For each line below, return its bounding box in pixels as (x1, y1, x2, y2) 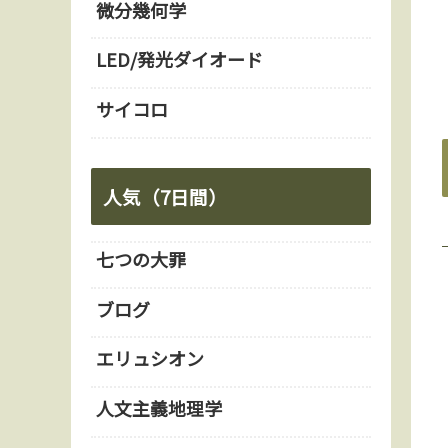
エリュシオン (96, 345, 204, 372)
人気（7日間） (103, 182, 227, 210)
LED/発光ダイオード (96, 46, 263, 73)
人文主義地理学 (96, 395, 222, 422)
